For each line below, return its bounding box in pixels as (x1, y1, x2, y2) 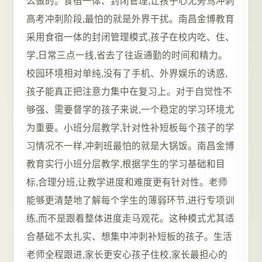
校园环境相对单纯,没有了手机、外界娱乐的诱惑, (26, 68, 227, 78)
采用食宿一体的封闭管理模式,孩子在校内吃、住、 (26, 32, 235, 42)
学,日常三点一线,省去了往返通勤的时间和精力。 (26, 50, 227, 60)
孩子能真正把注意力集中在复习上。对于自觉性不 (26, 87, 232, 96)
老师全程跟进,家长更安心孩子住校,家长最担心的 (26, 250, 227, 260)
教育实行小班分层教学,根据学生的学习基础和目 (26, 159, 225, 169)
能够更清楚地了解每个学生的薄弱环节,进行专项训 (26, 195, 235, 205)
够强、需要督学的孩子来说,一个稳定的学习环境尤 (26, 105, 235, 115)
